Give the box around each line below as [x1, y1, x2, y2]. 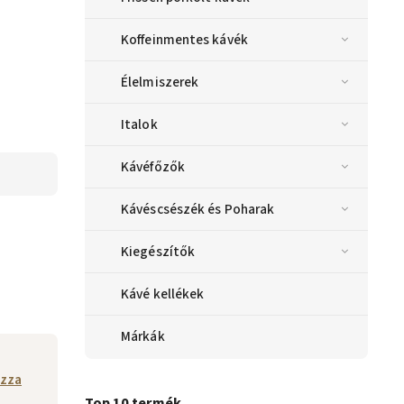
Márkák [121, 326, 165, 347]
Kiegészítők [121, 242, 196, 262]
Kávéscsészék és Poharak [121, 199, 275, 220]
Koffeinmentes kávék [121, 30, 248, 50]
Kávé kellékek [121, 284, 205, 305]
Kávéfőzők [121, 157, 185, 178]
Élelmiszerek [121, 72, 199, 93]
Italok [121, 115, 158, 135]
